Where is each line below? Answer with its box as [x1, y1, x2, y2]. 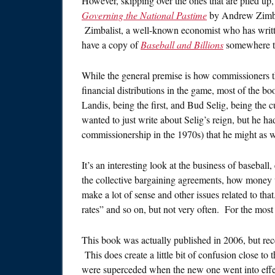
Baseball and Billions [141, 38, 223, 52]
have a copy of [82, 38, 141, 52]
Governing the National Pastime [82, 9, 207, 22]
